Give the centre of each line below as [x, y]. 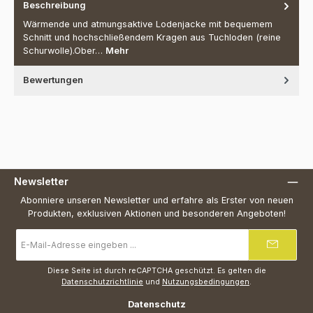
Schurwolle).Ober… [64, 50]
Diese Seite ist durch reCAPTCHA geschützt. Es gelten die [156, 270]
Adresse [33, 257]
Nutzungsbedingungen [206, 282]
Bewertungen [53, 80]
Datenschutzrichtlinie [102, 282]
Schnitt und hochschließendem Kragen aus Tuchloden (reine [152, 37]
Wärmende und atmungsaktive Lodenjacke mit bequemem [148, 24]
